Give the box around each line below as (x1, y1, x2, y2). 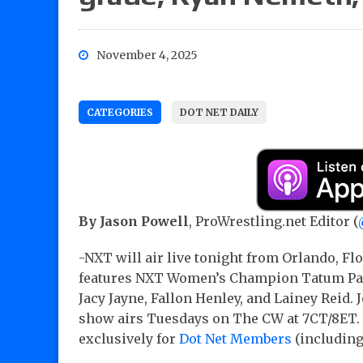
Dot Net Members (179, 331, 292, 348)
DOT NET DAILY (180, 106, 258, 119)
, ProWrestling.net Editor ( (189, 213, 358, 230)
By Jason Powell (79, 213, 189, 230)
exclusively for (79, 331, 179, 348)
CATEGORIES (87, 106, 153, 119)
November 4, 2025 (96, 48, 198, 63)
